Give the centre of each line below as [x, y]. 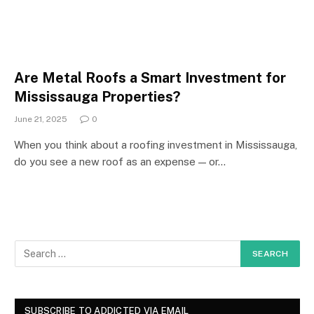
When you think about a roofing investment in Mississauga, [156, 144]
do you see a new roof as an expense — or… [120, 161]
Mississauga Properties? [97, 96]
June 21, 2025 [41, 119]
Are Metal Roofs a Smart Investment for [150, 77]
